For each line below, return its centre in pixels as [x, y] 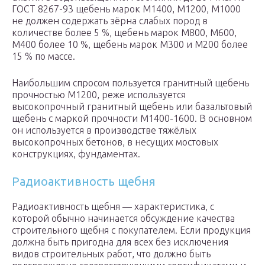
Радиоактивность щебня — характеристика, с [113, 207]
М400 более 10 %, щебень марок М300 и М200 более [130, 45]
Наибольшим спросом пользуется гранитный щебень [130, 83]
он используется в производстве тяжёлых [104, 130]
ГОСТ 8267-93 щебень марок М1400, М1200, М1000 [126, 9]
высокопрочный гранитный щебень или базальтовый [132, 107]
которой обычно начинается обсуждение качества [123, 219]
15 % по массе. [43, 56]
